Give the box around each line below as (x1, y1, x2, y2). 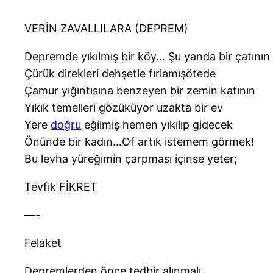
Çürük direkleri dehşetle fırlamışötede (24, 67, 216, 80)
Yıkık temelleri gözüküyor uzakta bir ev (24, 101, 223, 115)
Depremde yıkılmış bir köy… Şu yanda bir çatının (24, 50, 270, 63)
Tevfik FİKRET (24, 180, 97, 194)
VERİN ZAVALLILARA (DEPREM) (24, 22, 188, 35)
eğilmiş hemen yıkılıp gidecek (81, 118, 233, 132)
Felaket (24, 236, 62, 250)
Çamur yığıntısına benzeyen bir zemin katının (24, 84, 255, 97)
